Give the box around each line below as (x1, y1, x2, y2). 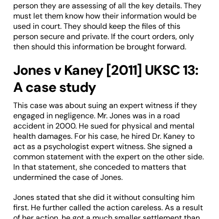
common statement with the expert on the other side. (13, 151, 204, 162)
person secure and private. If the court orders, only (13, 31, 194, 42)
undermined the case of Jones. (13, 172, 123, 182)
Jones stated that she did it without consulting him (13, 192, 195, 202)
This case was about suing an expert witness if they (13, 100, 197, 110)
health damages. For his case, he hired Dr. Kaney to (13, 131, 195, 141)
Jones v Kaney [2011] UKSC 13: (13, 61, 198, 79)
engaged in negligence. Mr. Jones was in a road (13, 110, 180, 121)
